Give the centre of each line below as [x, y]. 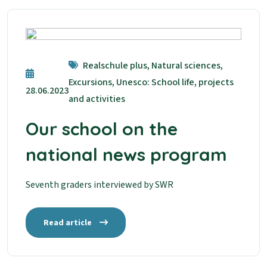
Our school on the [102, 128]
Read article [69, 223]
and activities [97, 99]
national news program [126, 154]
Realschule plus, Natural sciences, [152, 65]
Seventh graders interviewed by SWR [100, 184]
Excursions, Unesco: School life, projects [151, 82]
